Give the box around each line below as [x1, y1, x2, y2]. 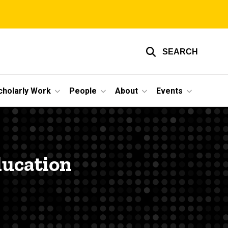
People [69, 85, 97, 96]
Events [156, 85, 183, 96]
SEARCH [162, 47, 198, 56]
